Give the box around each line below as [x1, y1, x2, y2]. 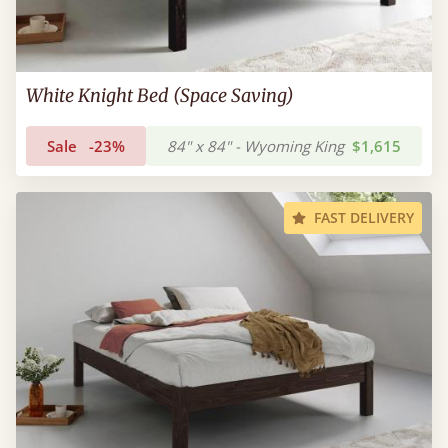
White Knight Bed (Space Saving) [26, 84, 294, 107]
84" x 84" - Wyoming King [167, 136, 344, 156]
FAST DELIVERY [314, 208, 414, 227]
